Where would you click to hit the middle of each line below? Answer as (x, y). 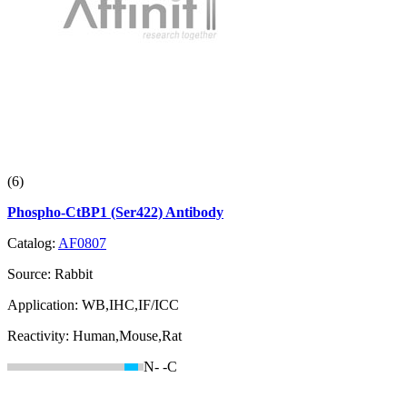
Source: (31, 274)
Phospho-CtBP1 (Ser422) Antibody (115, 213)
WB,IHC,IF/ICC (130, 305)
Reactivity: (40, 336)
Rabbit (74, 274)
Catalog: (33, 243)
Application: (45, 305)
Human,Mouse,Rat (127, 336)
